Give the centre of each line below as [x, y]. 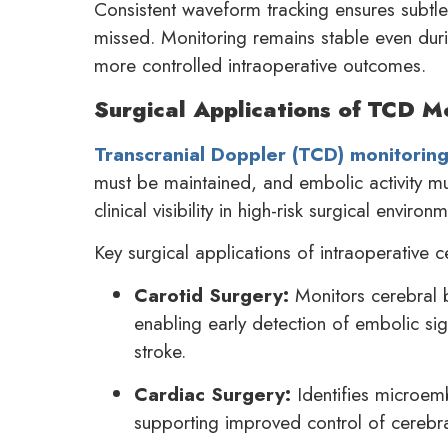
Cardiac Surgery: [213, 393]
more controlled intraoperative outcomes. [260, 65]
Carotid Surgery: [212, 294]
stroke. [160, 350]
